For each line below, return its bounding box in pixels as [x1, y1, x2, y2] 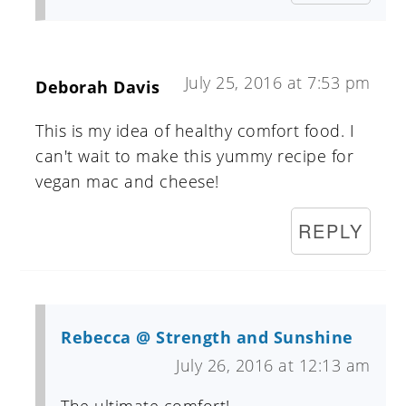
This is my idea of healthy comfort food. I [35, 120, 355, 142]
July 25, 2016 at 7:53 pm [184, 72, 371, 94]
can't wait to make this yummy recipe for [35, 145, 354, 168]
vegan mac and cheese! [35, 170, 219, 193]
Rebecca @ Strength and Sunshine [61, 326, 353, 349]
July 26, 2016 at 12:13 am [176, 354, 371, 377]
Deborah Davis [35, 76, 160, 99]
